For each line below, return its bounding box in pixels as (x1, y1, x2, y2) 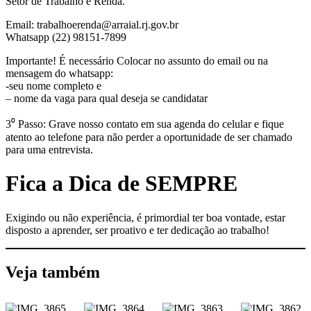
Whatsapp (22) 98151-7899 (6, 31, 126, 43)
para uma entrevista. (6, 143, 93, 155)
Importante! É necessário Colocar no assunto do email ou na (6, 54, 268, 67)
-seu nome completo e (6, 79, 101, 92)
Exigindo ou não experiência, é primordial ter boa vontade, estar (6, 211, 285, 224)
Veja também (6, 262, 100, 281)
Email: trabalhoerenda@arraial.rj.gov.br (6, 18, 178, 31)
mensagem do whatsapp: (6, 67, 113, 79)
